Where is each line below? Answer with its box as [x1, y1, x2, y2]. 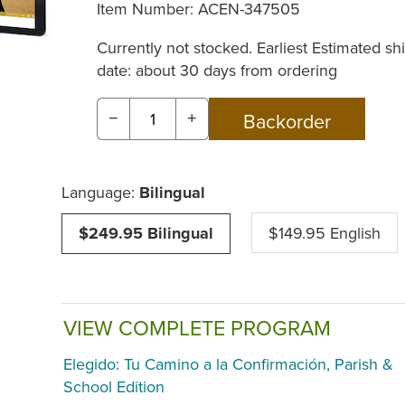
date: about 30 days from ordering [97, 58, 337, 81]
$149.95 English [268, 221, 381, 244]
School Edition [63, 375, 165, 399]
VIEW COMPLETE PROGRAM [63, 312, 331, 343]
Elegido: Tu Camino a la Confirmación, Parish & [63, 353, 393, 376]
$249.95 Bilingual [79, 221, 213, 245]
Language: [61, 180, 139, 203]
